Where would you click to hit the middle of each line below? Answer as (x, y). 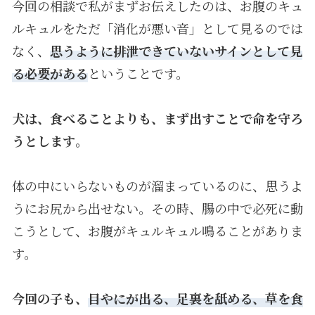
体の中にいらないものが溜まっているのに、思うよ (157, 185)
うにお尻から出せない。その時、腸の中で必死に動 (157, 208)
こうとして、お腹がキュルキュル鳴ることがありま (157, 230)
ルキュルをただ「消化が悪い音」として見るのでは (157, 28)
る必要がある (50, 73)
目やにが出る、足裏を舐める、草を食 (195, 298)
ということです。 (138, 73)
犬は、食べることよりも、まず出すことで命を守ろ (157, 118)
